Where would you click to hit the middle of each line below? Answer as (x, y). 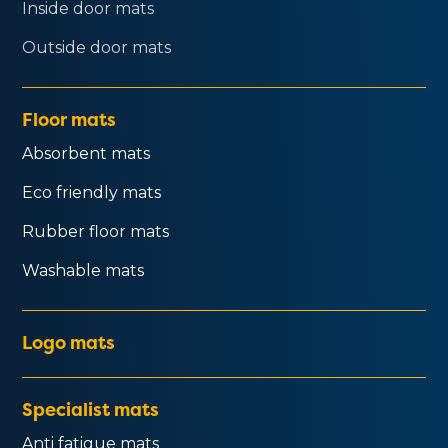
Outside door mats (97, 47)
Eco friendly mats (92, 192)
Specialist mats (91, 409)
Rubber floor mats (96, 231)
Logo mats (69, 342)
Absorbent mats (86, 153)
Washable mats (83, 270)
